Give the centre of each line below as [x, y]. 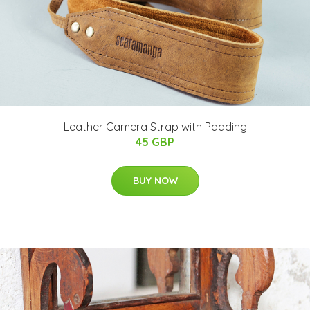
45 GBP [155, 142]
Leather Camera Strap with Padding [155, 126]
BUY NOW [155, 180]
